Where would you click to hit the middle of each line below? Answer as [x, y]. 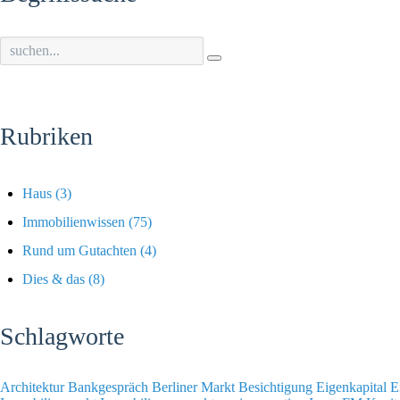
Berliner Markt [195, 387]
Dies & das [54, 279]
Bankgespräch [110, 387]
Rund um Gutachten [79, 250]
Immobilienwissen [74, 221]
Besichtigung [277, 387]
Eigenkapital [353, 387]
